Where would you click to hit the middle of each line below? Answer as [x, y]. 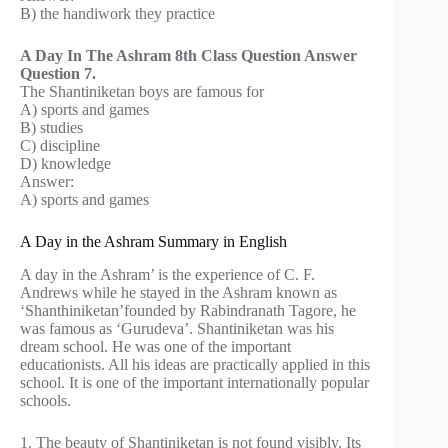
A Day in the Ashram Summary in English [153, 241]
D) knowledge [65, 163]
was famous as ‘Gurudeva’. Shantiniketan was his [177, 328]
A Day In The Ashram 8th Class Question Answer [188, 55]
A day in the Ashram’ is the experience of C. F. [167, 274]
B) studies [51, 127]
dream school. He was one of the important [155, 346]
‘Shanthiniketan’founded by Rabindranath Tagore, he [188, 310]
